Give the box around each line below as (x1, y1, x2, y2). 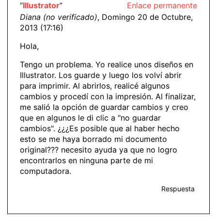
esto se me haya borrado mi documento (20, 134, 167, 144)
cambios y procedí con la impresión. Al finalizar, (20, 91, 196, 101)
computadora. (20, 166, 71, 176)
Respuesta (161, 184, 195, 193)
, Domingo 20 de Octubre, (97, 12, 193, 22)
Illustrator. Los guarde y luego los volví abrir (20, 70, 182, 80)
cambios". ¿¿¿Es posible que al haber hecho (20, 123, 180, 133)
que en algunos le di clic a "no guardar (20, 112, 161, 123)
